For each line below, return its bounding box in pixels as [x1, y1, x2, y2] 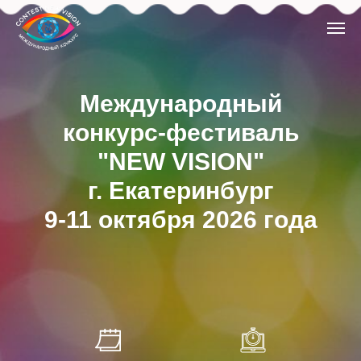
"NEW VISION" [97, 148, 264, 175]
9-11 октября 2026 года [44, 206, 317, 233]
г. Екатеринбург [87, 177, 274, 204]
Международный [79, 90, 282, 117]
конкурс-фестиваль [62, 119, 299, 146]
